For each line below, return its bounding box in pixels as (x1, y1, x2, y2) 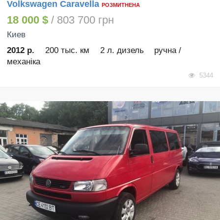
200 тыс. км (45, 45, 89, 55)
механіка (7, 56, 40, 66)
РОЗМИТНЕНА (102, 1, 140, 8)
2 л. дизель (100, 45, 144, 55)
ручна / (154, 45, 182, 55)
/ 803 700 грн (48, 14, 114, 27)
